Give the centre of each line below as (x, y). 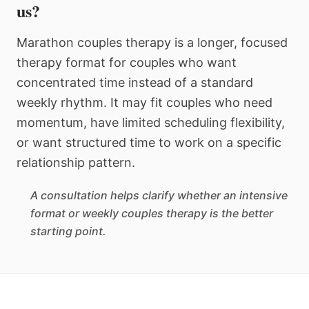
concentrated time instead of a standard (135, 82)
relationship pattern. (76, 162)
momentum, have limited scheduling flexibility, (151, 122)
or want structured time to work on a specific (149, 142)
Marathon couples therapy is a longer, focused (152, 42)
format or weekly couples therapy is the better (152, 213)
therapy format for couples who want (127, 62)
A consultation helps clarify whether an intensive (159, 195)
